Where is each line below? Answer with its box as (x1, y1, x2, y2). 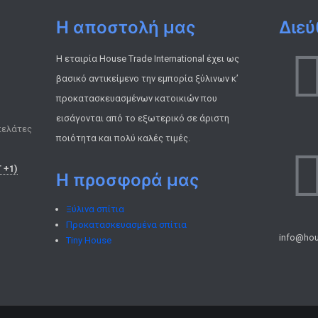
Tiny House (66, 234, 112, 246)
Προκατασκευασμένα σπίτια (66, 219, 187, 230)
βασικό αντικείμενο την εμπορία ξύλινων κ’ (56, 72, 239, 84)
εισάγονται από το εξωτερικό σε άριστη (56, 112, 230, 124)
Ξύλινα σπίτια (66, 203, 125, 214)
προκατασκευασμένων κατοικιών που (56, 92, 218, 104)
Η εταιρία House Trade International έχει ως (56, 53, 240, 64)
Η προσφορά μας (56, 168, 200, 192)
